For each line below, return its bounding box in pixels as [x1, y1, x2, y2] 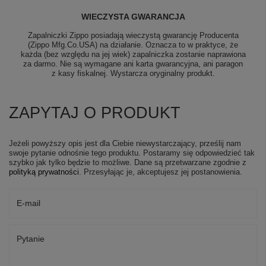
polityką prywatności [9, 167, 79, 176]
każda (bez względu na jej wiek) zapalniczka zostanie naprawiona [20, 49, 246, 59]
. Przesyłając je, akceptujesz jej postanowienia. [79, 167, 242, 176]
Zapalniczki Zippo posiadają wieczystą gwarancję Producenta [27, 30, 239, 40]
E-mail [17, 198, 40, 208]
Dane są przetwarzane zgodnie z [134, 157, 246, 167]
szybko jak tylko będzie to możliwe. [9, 157, 134, 167]
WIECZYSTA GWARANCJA [81, 11, 185, 21]
